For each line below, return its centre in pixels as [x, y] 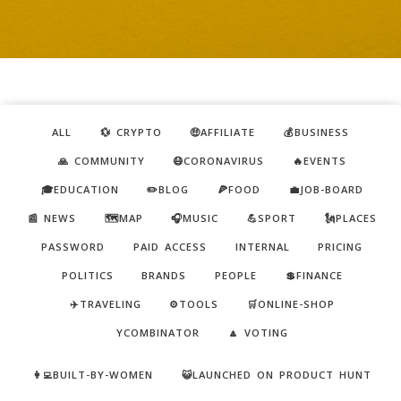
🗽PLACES [350, 218]
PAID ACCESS [170, 247]
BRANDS [164, 276]
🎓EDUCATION [80, 190]
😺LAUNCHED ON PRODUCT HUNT [277, 374]
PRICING [341, 247]
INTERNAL [262, 247]
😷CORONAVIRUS [219, 161]
